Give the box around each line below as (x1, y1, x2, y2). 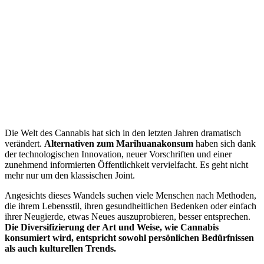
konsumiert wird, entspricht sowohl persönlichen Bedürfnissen (5, 232, 254, 243)
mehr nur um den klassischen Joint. (5, 170, 135, 180)
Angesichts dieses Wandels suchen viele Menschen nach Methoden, (5, 190, 256, 200)
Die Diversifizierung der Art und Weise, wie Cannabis (5, 222, 219, 232)
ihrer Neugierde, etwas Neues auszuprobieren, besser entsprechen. (5, 211, 250, 222)
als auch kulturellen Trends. (5, 243, 116, 253)
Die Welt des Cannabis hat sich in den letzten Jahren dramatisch (5, 127, 241, 138)
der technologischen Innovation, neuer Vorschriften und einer (5, 148, 232, 159)
